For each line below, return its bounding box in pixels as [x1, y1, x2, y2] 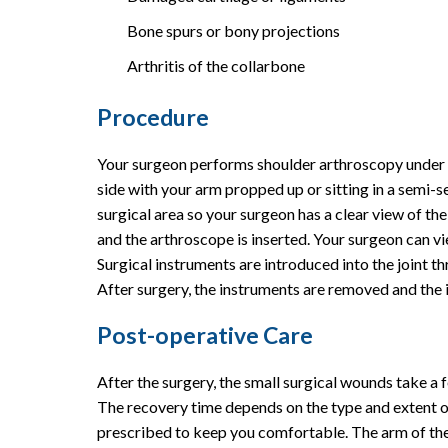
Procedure [97, 102, 209, 131]
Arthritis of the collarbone [127, 55, 305, 75]
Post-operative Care [97, 320, 313, 349]
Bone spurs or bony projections [127, 20, 340, 40]
